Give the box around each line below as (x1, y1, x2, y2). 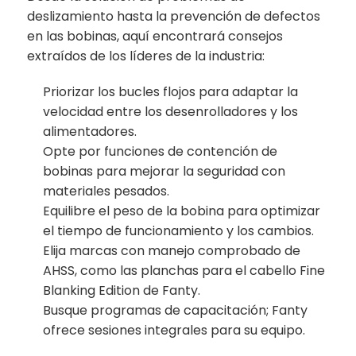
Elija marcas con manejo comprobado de (43, 241, 301, 260)
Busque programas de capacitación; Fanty (43, 300, 308, 319)
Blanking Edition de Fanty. (43, 281, 201, 300)
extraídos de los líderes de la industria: (27, 46, 265, 65)
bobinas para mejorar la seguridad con (43, 161, 286, 180)
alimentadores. (43, 122, 137, 141)
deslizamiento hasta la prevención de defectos (27, 6, 321, 25)
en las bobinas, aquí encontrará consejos (27, 26, 284, 45)
